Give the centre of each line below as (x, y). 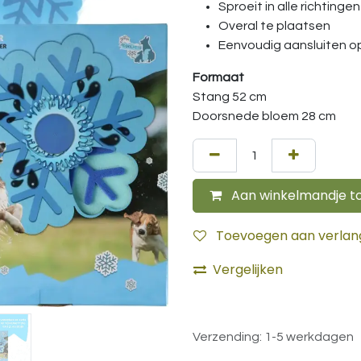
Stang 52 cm (230, 97)
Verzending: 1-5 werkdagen (273, 337)
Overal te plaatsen (274, 26)
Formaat (218, 77)
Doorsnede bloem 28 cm (264, 116)
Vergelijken (248, 270)
